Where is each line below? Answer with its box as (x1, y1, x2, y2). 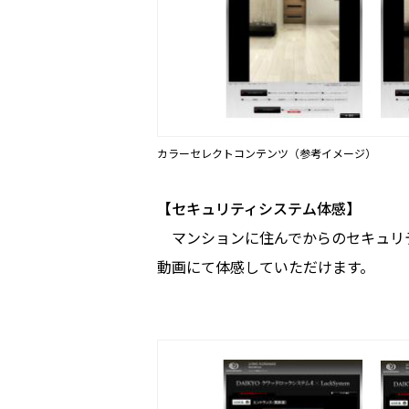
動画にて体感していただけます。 (157, 255, 374, 278)
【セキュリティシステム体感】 (157, 196, 361, 219)
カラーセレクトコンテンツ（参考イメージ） (157, 144, 376, 161)
